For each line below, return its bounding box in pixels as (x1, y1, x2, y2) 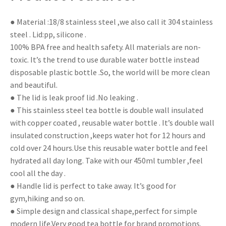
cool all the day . (10, 167, 66, 178)
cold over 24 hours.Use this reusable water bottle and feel (10, 142, 208, 153)
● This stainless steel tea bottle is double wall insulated (10, 104, 203, 115)
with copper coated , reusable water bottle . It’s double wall (10, 117, 214, 128)
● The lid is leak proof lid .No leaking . (10, 92, 138, 102)
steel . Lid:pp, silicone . (10, 29, 86, 39)
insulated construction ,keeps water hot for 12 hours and (10, 130, 205, 140)
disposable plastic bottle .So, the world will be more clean (10, 67, 210, 77)
